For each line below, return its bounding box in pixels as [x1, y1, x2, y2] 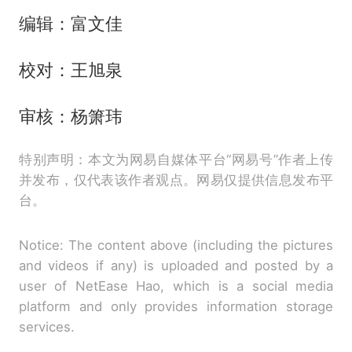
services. [18, 318, 75, 335]
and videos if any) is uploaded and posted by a [18, 257, 334, 273]
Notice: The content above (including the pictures [18, 236, 334, 253]
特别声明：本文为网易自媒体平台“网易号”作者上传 [18, 151, 334, 167]
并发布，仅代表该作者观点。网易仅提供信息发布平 [18, 171, 334, 188]
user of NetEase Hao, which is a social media [18, 277, 334, 294]
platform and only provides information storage [18, 298, 334, 314]
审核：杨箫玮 [18, 105, 123, 126]
